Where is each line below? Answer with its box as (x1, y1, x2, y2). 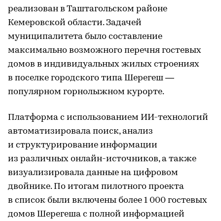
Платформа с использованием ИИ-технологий (8, 112, 208, 122)
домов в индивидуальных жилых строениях (8, 59, 199, 69)
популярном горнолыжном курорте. (8, 87, 164, 97)
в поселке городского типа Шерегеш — (8, 73, 174, 83)
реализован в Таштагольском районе (8, 4, 167, 14)
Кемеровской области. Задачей (8, 18, 142, 28)
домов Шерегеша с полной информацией (8, 209, 184, 219)
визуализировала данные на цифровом (8, 168, 178, 178)
